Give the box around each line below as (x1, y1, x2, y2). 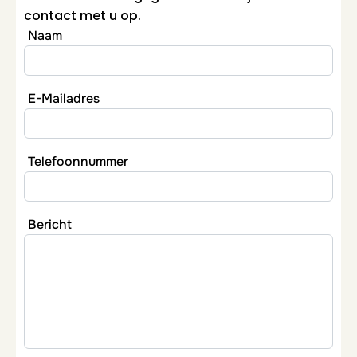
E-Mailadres (28, 90, 100, 107)
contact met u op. (24, 6, 141, 25)
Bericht (28, 216, 72, 233)
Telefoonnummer (28, 153, 128, 170)
